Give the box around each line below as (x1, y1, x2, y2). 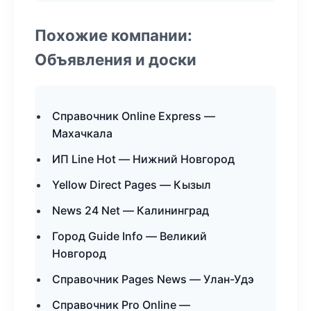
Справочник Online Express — (52, 109, 215, 123)
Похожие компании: (35, 26, 192, 44)
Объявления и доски (35, 50, 196, 69)
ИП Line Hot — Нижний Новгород (52, 152, 235, 166)
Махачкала (52, 126, 112, 140)
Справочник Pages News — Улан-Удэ (52, 272, 254, 286)
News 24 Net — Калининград (52, 203, 209, 217)
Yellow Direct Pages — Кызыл (52, 178, 211, 192)
